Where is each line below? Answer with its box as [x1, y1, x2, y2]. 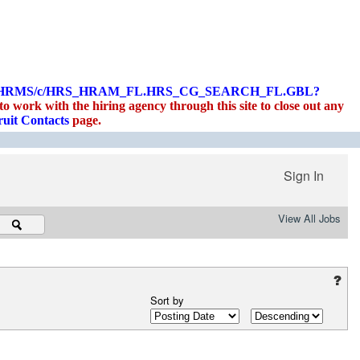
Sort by [150, 292, 183, 308]
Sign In [284, 166, 324, 185]
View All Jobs [278, 211, 340, 226]
